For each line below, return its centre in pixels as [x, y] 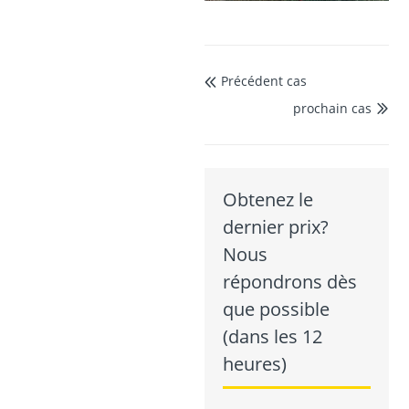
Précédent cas [264, 81]
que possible [276, 309]
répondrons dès [290, 281]
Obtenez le [268, 199]
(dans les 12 [273, 336]
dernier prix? [276, 226]
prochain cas [332, 108]
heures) [255, 363]
